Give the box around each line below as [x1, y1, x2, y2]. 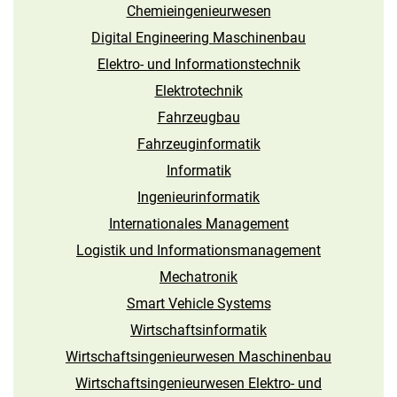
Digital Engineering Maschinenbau [91, 29, 306, 47]
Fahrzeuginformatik [136, 136, 261, 153]
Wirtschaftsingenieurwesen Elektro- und [75, 375, 322, 393]
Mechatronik [160, 269, 237, 286]
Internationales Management [108, 215, 289, 233]
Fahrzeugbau [157, 109, 240, 127]
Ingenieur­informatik [137, 189, 260, 206]
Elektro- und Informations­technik [97, 56, 300, 74]
